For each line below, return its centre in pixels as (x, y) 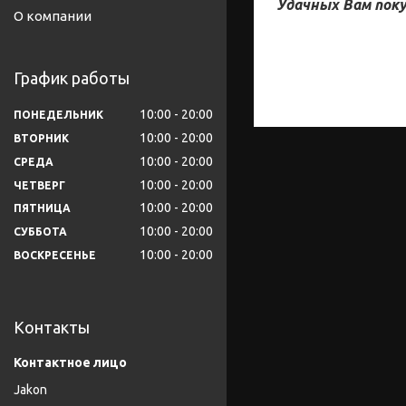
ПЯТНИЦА (42, 208)
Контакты (52, 328)
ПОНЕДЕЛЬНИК (58, 114)
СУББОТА (40, 232)
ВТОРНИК (41, 138)
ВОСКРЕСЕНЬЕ (55, 256)
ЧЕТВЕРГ (39, 185)
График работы (72, 78)
